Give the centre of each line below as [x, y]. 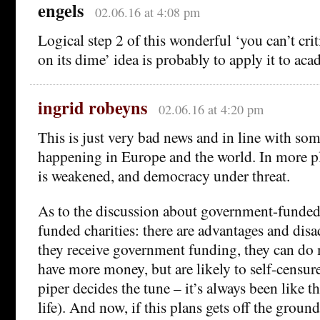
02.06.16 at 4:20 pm [211, 109]
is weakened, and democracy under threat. [164, 175]
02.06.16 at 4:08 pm [147, 12]
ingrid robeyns [93, 107]
